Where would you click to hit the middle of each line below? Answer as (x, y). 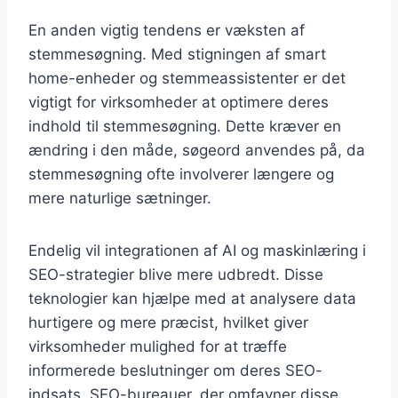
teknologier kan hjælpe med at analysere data (192, 298)
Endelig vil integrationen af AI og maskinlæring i (197, 250)
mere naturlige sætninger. (120, 198)
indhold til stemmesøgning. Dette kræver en (185, 126)
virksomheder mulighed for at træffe (158, 346)
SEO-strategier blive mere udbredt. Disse (176, 274)
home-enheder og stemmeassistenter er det (187, 78)
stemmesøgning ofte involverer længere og (181, 174)
